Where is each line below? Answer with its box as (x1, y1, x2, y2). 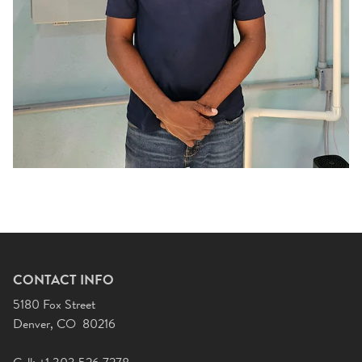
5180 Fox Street (13, 295, 95, 314)
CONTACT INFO (13, 270, 114, 290)
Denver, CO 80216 (13, 314, 116, 334)
